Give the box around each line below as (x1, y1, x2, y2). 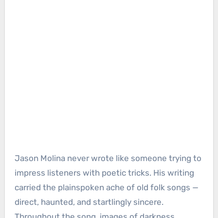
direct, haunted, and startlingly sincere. (14, 197, 163, 207)
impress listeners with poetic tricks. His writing (14, 168, 194, 178)
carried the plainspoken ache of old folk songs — (14, 182, 199, 193)
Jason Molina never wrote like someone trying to (14, 153, 201, 163)
